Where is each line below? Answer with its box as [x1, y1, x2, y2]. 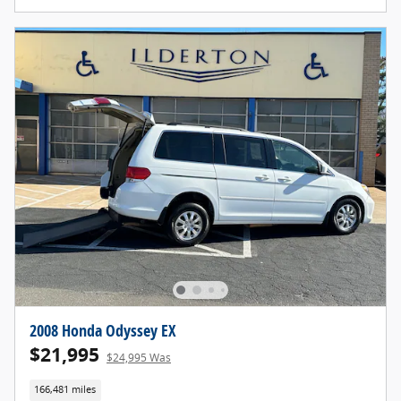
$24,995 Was [107, 350, 171, 366]
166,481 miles [34, 383, 97, 397]
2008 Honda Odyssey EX [30, 320, 176, 342]
